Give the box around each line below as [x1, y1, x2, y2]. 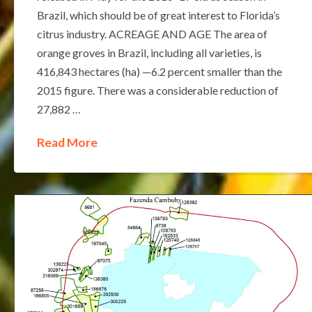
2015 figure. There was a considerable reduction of [36, 83, 279, 97]
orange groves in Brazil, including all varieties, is [36, 45, 262, 59]
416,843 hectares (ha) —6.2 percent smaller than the [36, 64, 282, 78]
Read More [36, 134, 97, 150]
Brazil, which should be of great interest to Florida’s [36, 8, 280, 22]
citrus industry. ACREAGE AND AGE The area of [36, 26, 267, 40]
